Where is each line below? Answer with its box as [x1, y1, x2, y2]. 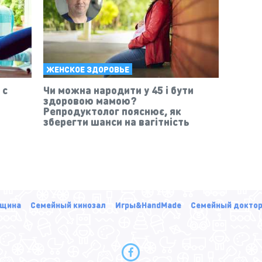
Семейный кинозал [30, 199, 106, 210]
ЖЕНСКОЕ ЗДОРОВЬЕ [46, 63, 129, 74]
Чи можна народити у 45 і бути [43, 82, 194, 96]
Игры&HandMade [115, 199, 181, 210]
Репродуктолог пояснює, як [43, 104, 181, 118]
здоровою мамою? [43, 93, 137, 107]
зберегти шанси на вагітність [43, 114, 189, 128]
